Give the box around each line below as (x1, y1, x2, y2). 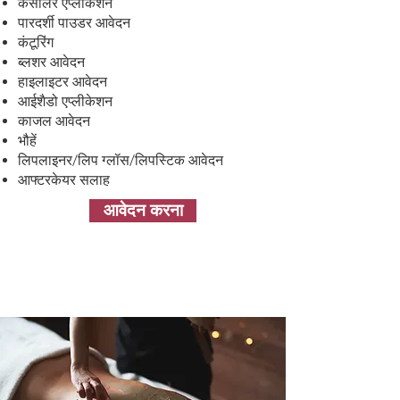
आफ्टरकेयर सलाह (18, 171, 110, 188)
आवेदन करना (103, 198, 183, 222)
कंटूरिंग (18, 34, 54, 51)
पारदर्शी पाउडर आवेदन (18, 14, 130, 31)
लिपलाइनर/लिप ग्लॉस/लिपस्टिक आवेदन (18, 152, 223, 169)
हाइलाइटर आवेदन (18, 73, 107, 90)
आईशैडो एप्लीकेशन (18, 93, 112, 110)
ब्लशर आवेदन (18, 54, 85, 71)
